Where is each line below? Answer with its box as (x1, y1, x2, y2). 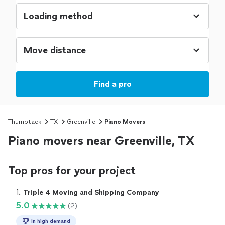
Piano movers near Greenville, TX (8, 133, 194, 148)
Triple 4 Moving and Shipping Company (23, 188, 159, 197)
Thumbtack (8, 118, 41, 125)
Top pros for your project (8, 164, 136, 177)
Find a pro (93, 79, 132, 89)
